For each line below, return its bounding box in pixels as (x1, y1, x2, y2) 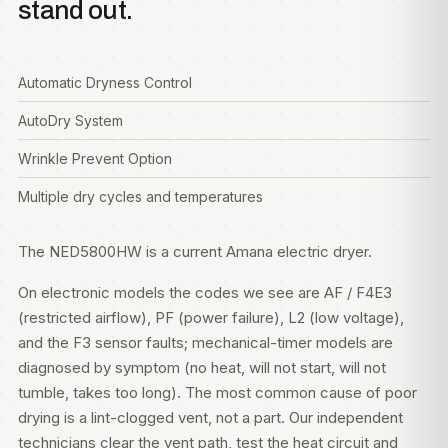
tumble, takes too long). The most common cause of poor (18, 383, 417, 402)
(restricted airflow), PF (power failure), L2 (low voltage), (18, 308, 404, 327)
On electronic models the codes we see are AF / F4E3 (18, 283, 392, 302)
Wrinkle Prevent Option (18, 150, 172, 167)
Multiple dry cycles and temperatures (18, 188, 263, 205)
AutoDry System (18, 112, 123, 129)
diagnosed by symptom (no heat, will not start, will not (18, 358, 386, 377)
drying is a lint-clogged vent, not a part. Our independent (18, 408, 403, 427)
